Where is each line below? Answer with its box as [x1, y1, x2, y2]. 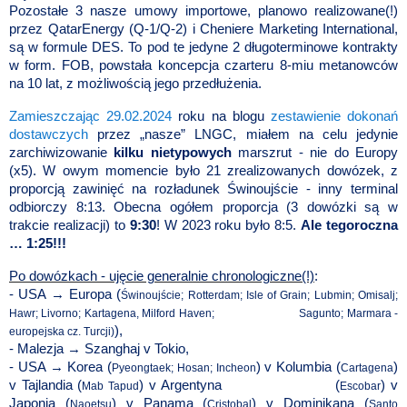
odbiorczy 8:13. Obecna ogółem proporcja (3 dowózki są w [9, 199, 398, 214]
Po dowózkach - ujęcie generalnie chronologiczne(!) [9, 268, 314, 283]
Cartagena [341, 361, 394, 374]
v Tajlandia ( [9, 377, 83, 392]
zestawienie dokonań [270, 108, 399, 124]
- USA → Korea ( [9, 359, 113, 374]
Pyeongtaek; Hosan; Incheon [112, 361, 256, 374]
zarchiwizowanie [9, 144, 114, 160]
